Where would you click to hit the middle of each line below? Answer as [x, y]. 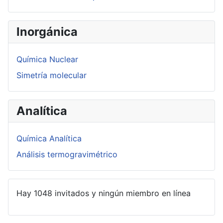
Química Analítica [49, 139]
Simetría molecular [52, 75]
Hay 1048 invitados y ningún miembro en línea [104, 193]
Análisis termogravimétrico [67, 155]
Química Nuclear [47, 59]
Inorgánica [47, 32]
